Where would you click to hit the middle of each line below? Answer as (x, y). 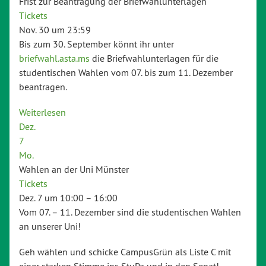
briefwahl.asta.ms (54, 58)
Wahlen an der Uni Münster (74, 169)
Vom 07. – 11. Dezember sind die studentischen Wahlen (130, 212)
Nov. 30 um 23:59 (55, 29)
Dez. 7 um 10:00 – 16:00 (68, 197)
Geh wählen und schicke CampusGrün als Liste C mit (125, 251)
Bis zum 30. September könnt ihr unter (96, 44)
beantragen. (43, 86)
